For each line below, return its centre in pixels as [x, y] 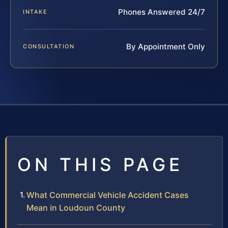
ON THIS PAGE [100, 165]
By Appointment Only [166, 47]
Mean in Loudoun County [76, 208]
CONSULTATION [49, 47]
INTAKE [35, 12]
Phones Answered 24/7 [162, 12]
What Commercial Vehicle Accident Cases [108, 195]
